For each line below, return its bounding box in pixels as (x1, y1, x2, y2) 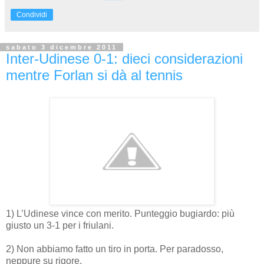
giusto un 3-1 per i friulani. (6, 220, 114, 230)
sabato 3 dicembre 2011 (6, 43, 117, 51)
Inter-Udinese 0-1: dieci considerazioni (6, 50, 243, 67)
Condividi (16, 10, 47, 19)
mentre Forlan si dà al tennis (6, 67, 183, 83)
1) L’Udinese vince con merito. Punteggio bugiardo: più (6, 208, 235, 219)
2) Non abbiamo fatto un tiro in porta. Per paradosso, (6, 243, 223, 254)
